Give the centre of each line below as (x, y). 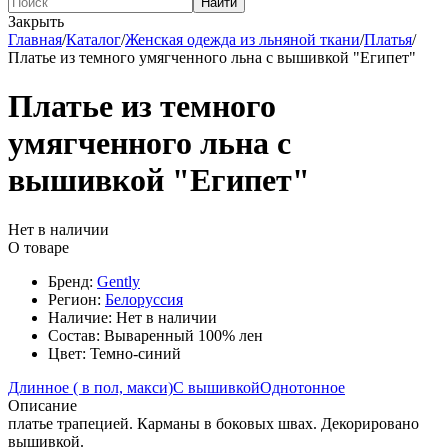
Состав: (74, 335)
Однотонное (302, 387)
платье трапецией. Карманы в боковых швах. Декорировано (213, 423)
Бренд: (72, 281)
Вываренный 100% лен (181, 335)
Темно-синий (133, 353)
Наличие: (80, 317)
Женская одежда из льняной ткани (242, 39)
